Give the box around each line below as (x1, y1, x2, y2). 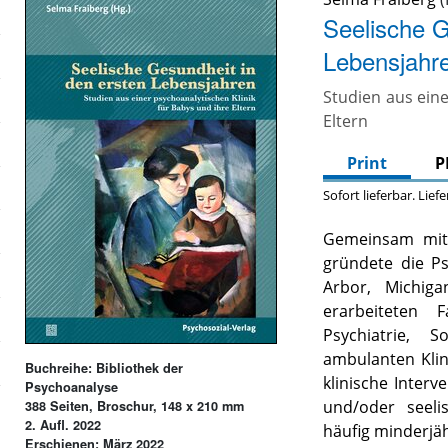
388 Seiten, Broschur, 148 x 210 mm (25, 396, 245, 415)
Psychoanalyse (25, 377, 119, 396)
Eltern (323, 110, 369, 133)
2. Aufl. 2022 (25, 415, 102, 434)
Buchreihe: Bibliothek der (25, 358, 184, 377)
